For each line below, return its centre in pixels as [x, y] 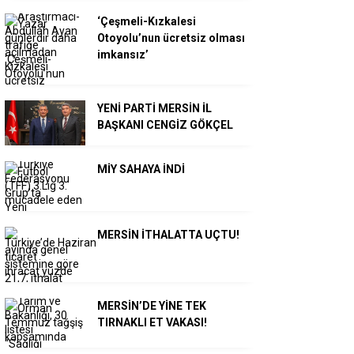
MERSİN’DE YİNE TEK [152, 306]
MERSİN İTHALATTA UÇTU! [168, 235]
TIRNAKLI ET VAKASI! [152, 323]
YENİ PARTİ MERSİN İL [154, 108]
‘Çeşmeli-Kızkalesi [147, 21]
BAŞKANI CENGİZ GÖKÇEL [165, 125]
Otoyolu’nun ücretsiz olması [171, 38]
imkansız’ [123, 55]
